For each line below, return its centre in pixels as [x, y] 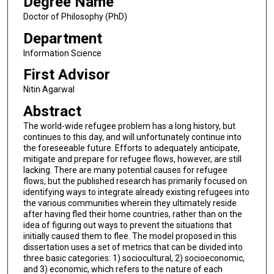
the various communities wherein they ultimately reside [130, 203]
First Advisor [66, 75]
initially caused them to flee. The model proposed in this [130, 236]
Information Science [62, 53]
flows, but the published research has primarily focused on [135, 181]
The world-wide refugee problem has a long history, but [129, 126]
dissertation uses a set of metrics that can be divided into [133, 247]
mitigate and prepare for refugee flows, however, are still [132, 159]
